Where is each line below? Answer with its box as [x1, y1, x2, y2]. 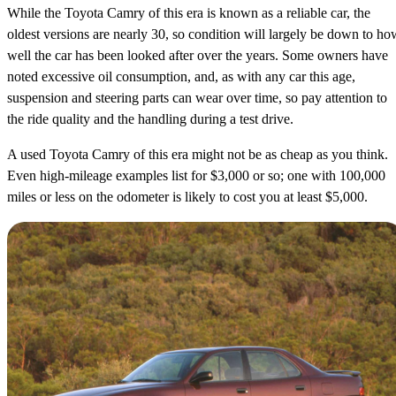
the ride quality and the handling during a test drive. [7, 111, 293, 127]
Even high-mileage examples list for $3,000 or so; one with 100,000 [7, 168, 385, 184]
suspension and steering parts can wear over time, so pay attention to [7, 90, 387, 106]
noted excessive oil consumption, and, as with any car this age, [7, 69, 355, 85]
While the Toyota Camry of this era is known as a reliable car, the [7, 5, 370, 21]
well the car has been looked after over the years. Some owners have [7, 48, 388, 64]
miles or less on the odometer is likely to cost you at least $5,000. [7, 189, 368, 205]
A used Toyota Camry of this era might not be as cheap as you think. [7, 147, 388, 163]
